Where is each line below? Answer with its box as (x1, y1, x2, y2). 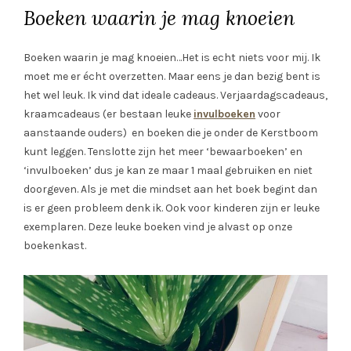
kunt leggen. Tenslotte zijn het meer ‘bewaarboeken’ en (24, 144, 302, 158)
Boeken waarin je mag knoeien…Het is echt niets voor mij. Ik (24, 50, 320, 64)
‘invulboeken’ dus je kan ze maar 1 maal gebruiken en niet (24, 163, 313, 177)
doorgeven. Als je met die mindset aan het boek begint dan (24, 182, 317, 196)
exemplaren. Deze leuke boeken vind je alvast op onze (24, 219, 292, 233)
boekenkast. (24, 238, 86, 252)
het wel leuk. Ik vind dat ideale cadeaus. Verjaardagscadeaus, (24, 88, 327, 102)
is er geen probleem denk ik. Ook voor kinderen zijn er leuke (24, 201, 320, 215)
